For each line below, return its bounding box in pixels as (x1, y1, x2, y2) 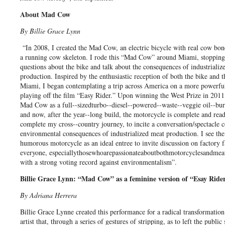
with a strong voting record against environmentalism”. (20, 157, 177, 167)
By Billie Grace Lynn (20, 26, 80, 36)
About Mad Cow (20, 9, 70, 20)
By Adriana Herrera (20, 190, 77, 200)
